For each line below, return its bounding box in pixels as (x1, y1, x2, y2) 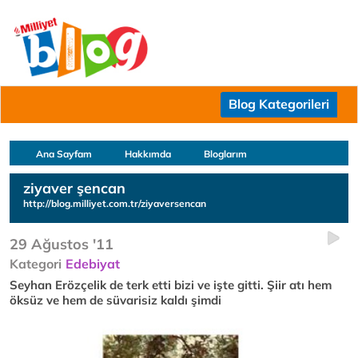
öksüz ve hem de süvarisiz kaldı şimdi (10, 292, 221, 308)
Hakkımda (125, 148, 171, 160)
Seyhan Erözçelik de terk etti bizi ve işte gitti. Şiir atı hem (10, 277, 332, 292)
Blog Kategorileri (229, 96, 329, 112)
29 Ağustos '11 (10, 235, 113, 253)
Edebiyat (66, 256, 120, 272)
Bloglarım (204, 148, 247, 160)
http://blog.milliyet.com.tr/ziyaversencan (23, 197, 206, 209)
